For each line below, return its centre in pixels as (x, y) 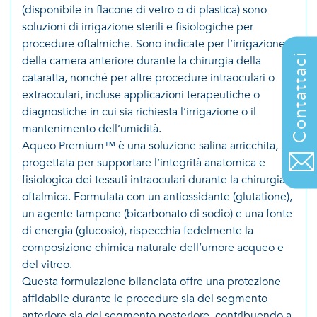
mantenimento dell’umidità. (92, 129)
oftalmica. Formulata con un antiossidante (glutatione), (157, 197)
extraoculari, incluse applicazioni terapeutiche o (141, 95)
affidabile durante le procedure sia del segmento (145, 299)
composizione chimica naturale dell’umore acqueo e (153, 248)
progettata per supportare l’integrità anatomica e (144, 163)
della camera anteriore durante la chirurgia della (142, 61)
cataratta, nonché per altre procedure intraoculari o (148, 78)
